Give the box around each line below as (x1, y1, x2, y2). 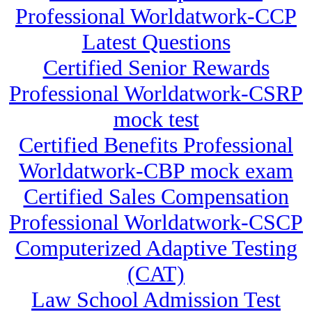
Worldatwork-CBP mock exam (19, 158, 293, 184)
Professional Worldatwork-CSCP (9, 210, 303, 235)
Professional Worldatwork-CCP (15, 3, 297, 29)
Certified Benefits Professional (19, 132, 293, 158)
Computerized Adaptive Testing (15, 235, 297, 261)
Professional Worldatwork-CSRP (9, 81, 303, 107)
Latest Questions (81, 29, 231, 55)
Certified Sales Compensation (23, 184, 289, 210)
